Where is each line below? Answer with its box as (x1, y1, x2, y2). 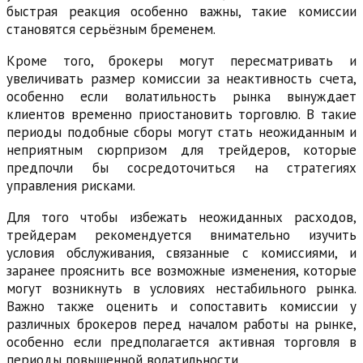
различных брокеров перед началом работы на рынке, (6, 314, 357, 333)
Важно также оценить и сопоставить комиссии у (6, 297, 357, 315)
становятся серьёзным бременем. (6, 19, 216, 38)
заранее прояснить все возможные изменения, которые (6, 261, 357, 280)
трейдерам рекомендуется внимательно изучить (6, 225, 357, 244)
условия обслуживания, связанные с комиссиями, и (6, 243, 357, 262)
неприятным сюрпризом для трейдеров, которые (6, 140, 357, 159)
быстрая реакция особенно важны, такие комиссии (6, 2, 357, 20)
